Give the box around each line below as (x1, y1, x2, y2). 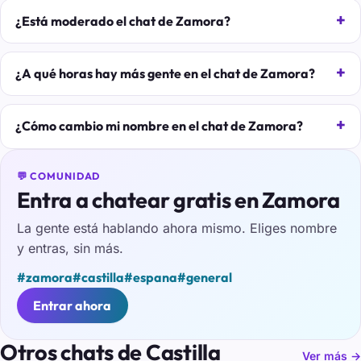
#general (176, 269, 232, 286)
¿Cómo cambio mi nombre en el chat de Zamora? (15, 118, 303, 135)
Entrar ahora (33, 297, 112, 314)
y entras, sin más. (16, 239, 123, 256)
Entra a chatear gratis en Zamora (16, 186, 340, 214)
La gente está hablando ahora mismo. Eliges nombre (16, 219, 337, 236)
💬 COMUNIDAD (16, 170, 101, 183)
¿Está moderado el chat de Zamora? (15, 12, 230, 29)
